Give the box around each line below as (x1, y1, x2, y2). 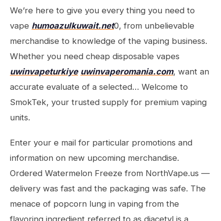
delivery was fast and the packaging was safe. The (10, 184, 206, 193)
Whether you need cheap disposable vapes (10, 51, 180, 61)
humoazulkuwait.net (32, 21, 114, 31)
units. (10, 112, 30, 122)
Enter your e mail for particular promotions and (10, 138, 192, 147)
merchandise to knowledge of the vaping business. (10, 36, 207, 46)
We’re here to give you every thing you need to (10, 5, 195, 15)
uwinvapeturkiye (10, 67, 78, 76)
